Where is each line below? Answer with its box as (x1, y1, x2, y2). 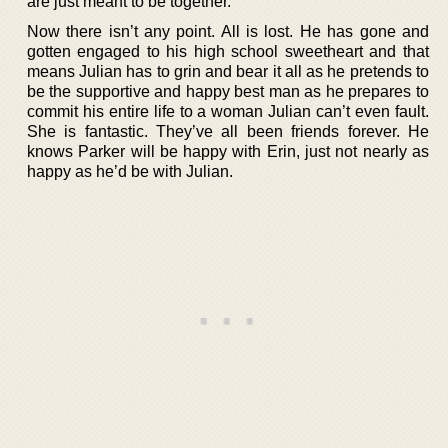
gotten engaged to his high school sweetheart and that (27, 42, 429, 60)
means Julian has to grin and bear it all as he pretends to (27, 62, 429, 80)
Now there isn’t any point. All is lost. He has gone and (27, 22, 429, 40)
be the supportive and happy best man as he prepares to (27, 82, 429, 100)
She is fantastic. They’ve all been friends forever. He (27, 122, 429, 140)
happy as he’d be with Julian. (27, 162, 233, 180)
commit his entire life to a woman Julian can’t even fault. (27, 102, 429, 120)
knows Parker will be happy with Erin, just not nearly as (27, 142, 429, 160)
